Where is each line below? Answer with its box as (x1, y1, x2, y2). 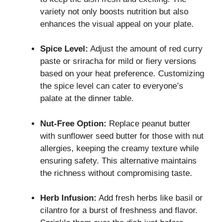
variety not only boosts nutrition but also (40, 6, 188, 16)
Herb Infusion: (40, 193, 97, 203)
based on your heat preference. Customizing (40, 69, 204, 79)
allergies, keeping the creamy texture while (40, 143, 199, 153)
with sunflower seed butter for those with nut (40, 131, 204, 141)
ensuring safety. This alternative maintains (40, 156, 197, 166)
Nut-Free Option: (40, 118, 107, 128)
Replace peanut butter (107, 118, 190, 128)
